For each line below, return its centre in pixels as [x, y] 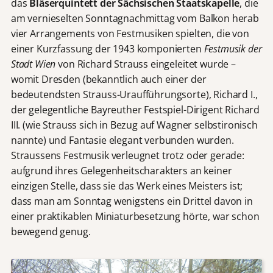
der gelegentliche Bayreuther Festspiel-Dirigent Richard [135, 110]
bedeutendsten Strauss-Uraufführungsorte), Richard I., [134, 95]
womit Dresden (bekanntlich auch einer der [108, 80]
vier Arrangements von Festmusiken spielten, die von [130, 34]
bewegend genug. [51, 232]
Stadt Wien [33, 64]
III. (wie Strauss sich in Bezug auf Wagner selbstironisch [134, 125]
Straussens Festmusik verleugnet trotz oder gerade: [127, 156]
